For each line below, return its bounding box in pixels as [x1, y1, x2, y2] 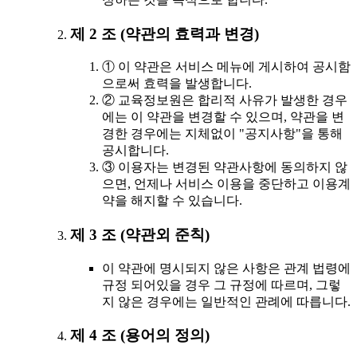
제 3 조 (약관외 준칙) [70, 226, 210, 243]
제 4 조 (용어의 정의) [70, 327, 210, 344]
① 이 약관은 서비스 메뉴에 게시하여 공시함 [102, 60, 351, 74]
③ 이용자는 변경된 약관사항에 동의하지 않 [102, 160, 347, 175]
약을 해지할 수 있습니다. [102, 194, 242, 208]
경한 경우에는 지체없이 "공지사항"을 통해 [102, 127, 343, 141]
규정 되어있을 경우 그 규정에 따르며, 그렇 [102, 277, 341, 292]
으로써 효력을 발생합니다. [102, 76, 252, 91]
